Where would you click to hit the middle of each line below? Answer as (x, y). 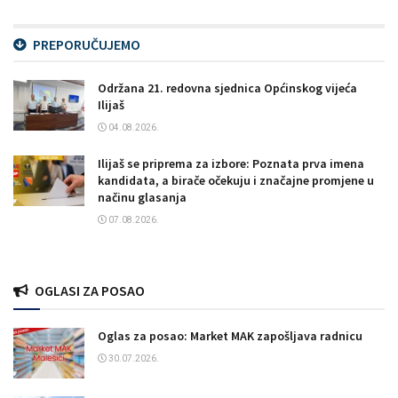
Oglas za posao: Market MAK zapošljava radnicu (230, 335)
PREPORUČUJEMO (87, 44)
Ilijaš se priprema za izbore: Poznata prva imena (231, 163)
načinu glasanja (142, 197)
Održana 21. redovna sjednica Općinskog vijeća (227, 88)
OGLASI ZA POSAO (90, 290)
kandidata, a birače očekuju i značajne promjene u (236, 180)
